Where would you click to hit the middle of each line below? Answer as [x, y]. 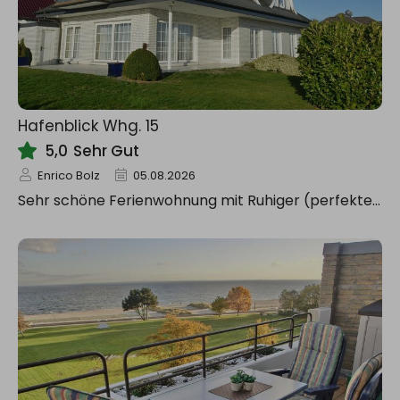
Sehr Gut [106, 151]
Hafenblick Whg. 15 [88, 126]
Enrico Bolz [69, 175]
